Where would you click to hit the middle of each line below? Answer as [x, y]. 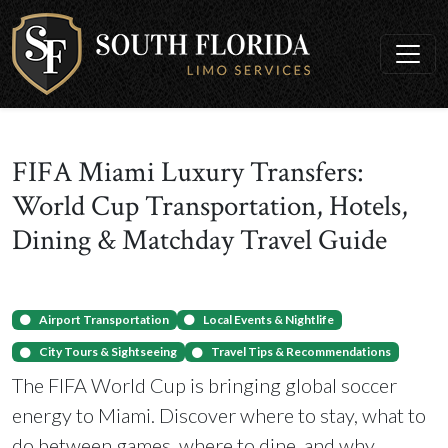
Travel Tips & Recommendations [301, 352]
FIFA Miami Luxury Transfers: [188, 172]
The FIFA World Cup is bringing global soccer [204, 385]
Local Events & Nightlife [269, 319]
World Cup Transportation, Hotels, [210, 206]
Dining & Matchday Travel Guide [199, 240]
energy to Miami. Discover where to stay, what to [219, 415]
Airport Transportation [103, 319]
